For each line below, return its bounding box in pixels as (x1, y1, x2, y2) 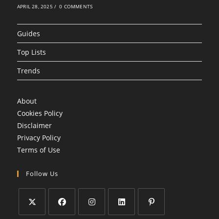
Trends (17, 66, 40, 75)
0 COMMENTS (59, 3, 93, 10)
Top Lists (17, 47, 46, 57)
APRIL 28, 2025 (17, 3, 53, 10)
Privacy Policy (17, 133, 61, 142)
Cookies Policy (17, 109, 63, 118)
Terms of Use (17, 145, 60, 154)
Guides (17, 29, 40, 38)
